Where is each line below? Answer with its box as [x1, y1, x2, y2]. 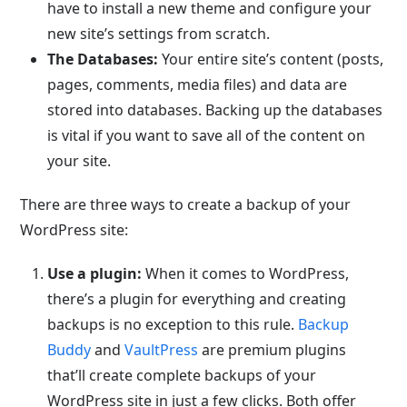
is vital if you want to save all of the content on [47, 125, 366, 145]
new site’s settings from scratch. [47, 24, 271, 44]
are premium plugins [198, 340, 347, 360]
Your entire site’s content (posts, [158, 49, 384, 69]
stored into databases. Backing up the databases [47, 100, 383, 120]
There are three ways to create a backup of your [20, 194, 352, 214]
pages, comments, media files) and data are [47, 74, 348, 94]
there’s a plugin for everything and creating [47, 289, 347, 309]
